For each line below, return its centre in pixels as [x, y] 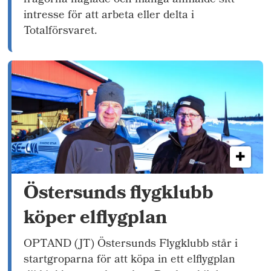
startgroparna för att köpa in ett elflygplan [130, 260]
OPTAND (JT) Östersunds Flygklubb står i [131, 244]
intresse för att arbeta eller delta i [109, 16]
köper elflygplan [96, 220]
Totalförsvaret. [61, 31]
